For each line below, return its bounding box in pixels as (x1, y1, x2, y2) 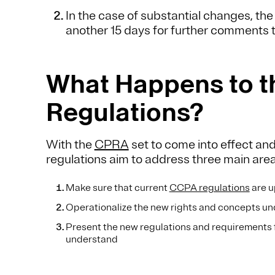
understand (65, 233, 120, 246)
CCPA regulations (169, 182, 250, 195)
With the (45, 137, 95, 153)
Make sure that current (65, 182, 169, 195)
